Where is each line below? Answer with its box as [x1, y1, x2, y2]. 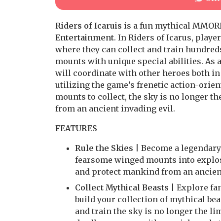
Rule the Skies [75, 143, 133, 153]
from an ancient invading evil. [55, 104, 175, 113]
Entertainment [55, 33, 114, 42]
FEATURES [55, 123, 97, 133]
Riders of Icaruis [55, 21, 122, 31]
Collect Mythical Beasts [75, 183, 169, 192]
